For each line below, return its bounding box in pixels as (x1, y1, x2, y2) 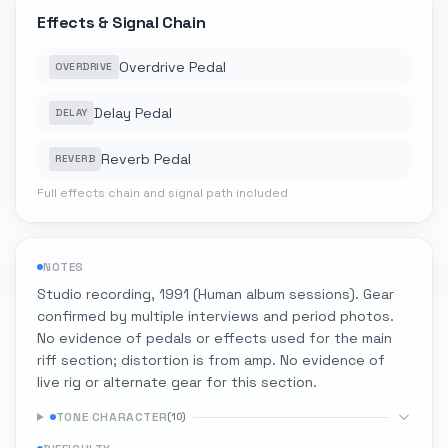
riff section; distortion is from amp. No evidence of (37, 351, 385, 369)
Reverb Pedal (101, 150, 191, 168)
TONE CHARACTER (55, 409, 168, 425)
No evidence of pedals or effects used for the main (37, 329, 392, 347)
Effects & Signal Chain (37, 12, 206, 33)
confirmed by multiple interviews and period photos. (37, 307, 394, 325)
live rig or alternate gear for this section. (37, 373, 317, 391)
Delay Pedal (93, 104, 172, 122)
